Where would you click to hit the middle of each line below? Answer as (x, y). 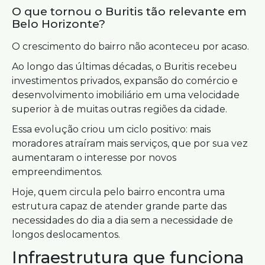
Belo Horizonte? (59, 24)
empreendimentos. (57, 172)
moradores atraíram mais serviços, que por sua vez (130, 143)
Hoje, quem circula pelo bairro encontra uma (118, 192)
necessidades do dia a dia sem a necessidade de (122, 220)
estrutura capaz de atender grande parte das (119, 206)
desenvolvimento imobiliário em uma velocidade (126, 95)
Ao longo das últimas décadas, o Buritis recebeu (125, 67)
